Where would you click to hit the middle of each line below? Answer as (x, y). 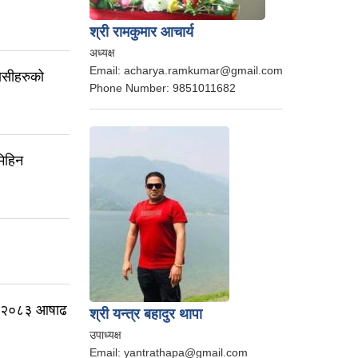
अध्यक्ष (102, 53)
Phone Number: (131, 88)
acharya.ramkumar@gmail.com (203, 70)
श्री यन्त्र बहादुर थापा (146, 314)
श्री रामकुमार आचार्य (141, 32)
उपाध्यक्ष (105, 335)
